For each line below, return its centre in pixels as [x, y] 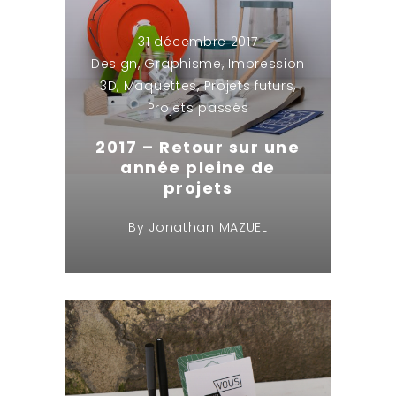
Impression [267, 64]
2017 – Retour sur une [198, 148]
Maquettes [160, 86]
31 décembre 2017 [198, 42]
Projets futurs [249, 86]
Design [114, 64]
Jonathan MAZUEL [208, 227]
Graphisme [183, 64]
